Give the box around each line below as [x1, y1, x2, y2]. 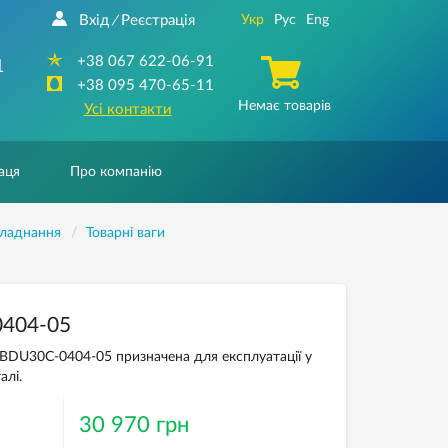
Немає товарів [237, 99, 331, 113]
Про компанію [70, 165, 162, 179]
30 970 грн [78, 414, 189, 436]
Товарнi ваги [85, 226, 165, 240]
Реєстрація [120, 13, 195, 28]
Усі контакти [83, 102, 172, 117]
